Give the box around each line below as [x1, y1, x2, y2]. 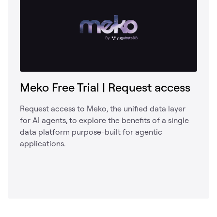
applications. [20, 138, 65, 148]
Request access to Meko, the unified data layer [20, 103, 186, 113]
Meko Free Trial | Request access [20, 79, 190, 94]
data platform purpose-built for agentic [20, 126, 162, 137]
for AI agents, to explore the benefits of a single [20, 115, 189, 125]
